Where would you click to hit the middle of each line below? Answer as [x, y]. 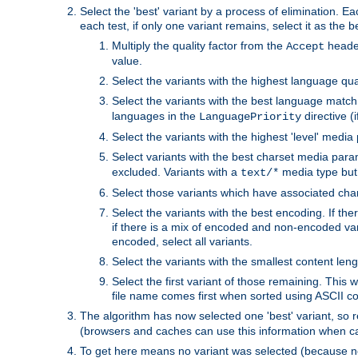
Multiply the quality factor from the [199, 45]
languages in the [155, 115]
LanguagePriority [250, 116]
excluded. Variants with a [176, 171]
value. [127, 60]
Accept [305, 46]
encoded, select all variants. [182, 241]
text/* [260, 172]
